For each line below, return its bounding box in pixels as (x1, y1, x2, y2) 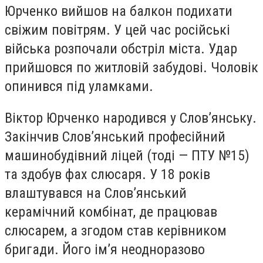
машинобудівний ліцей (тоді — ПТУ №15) (5, 147, 249, 164)
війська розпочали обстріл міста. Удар (5, 41, 237, 58)
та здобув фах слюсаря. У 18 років (5, 166, 210, 183)
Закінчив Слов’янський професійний (5, 128, 225, 145)
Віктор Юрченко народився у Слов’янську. (5, 109, 257, 126)
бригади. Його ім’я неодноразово (5, 241, 205, 258)
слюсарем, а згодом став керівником (5, 222, 227, 239)
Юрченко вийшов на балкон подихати (5, 3, 232, 20)
